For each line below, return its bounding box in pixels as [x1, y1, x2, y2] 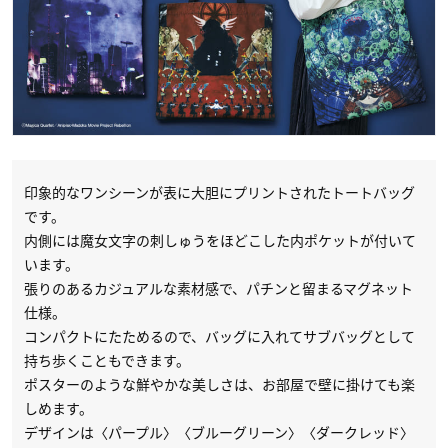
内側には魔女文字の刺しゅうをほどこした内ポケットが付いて [24, 230, 416, 251]
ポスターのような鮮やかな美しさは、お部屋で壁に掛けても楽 [24, 374, 415, 395]
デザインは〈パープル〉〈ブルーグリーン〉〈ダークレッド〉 [24, 422, 414, 443]
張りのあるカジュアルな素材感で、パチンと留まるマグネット [24, 278, 413, 299]
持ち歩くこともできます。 [24, 350, 190, 371]
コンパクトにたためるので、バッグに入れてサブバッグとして [24, 326, 415, 347]
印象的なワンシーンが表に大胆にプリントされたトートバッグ [24, 182, 415, 203]
